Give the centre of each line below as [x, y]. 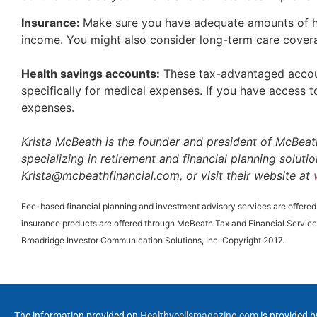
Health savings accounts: [91, 74]
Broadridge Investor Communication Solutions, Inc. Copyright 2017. [153, 240]
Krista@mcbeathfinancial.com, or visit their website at [167, 176]
